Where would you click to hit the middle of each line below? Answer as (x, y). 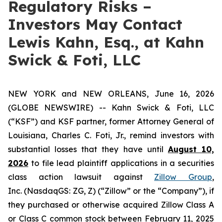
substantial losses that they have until (88, 149)
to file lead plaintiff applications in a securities (121, 163)
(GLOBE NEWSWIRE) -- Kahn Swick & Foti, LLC (111, 108)
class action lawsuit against (81, 177)
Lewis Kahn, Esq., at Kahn (106, 42)
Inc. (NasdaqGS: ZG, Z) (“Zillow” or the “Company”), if (111, 191)
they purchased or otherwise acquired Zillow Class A (111, 205)
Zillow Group (183, 177)
